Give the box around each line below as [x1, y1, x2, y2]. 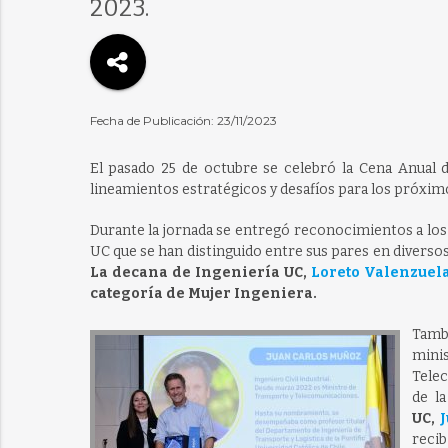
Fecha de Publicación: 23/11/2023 [89, 113, 277, 128]
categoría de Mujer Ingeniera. [89, 285, 317, 302]
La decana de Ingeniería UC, [89, 264, 307, 281]
